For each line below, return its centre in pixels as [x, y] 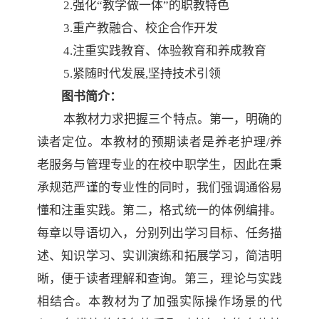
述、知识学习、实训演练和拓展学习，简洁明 [159, 256]
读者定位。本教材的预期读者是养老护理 [151, 142]
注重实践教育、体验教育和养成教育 [169, 51]
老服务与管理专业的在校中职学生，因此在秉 [159, 164]
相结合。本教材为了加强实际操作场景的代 [159, 301]
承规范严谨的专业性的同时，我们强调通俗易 [159, 187]
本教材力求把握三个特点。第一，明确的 [173, 119]
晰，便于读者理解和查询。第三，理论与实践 [159, 278]
